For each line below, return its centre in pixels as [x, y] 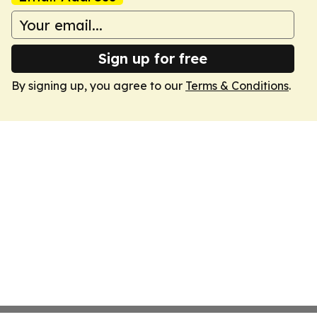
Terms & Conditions [237, 86]
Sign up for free [153, 58]
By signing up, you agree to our [98, 86]
